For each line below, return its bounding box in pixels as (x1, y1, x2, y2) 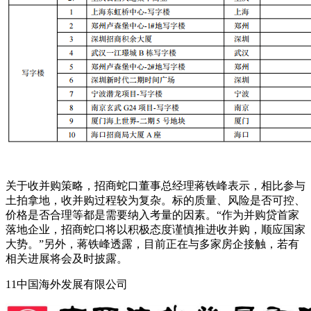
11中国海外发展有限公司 (6, 278, 128, 290)
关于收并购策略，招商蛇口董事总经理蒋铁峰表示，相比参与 (6, 179, 305, 192)
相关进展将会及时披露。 (6, 252, 128, 264)
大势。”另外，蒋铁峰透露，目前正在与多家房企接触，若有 (6, 237, 299, 250)
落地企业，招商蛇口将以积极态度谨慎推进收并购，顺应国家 (6, 223, 305, 235)
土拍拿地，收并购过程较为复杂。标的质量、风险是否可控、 (6, 194, 305, 206)
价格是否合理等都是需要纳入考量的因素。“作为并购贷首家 (6, 208, 299, 221)
